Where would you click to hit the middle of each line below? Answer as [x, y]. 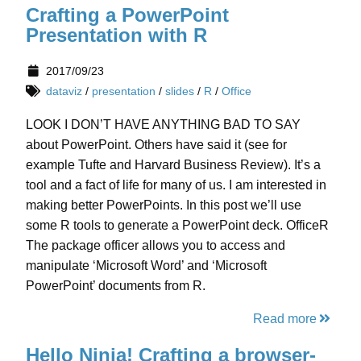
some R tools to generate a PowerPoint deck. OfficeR [177, 226]
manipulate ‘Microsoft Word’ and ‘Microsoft [146, 266]
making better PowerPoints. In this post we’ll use [164, 205]
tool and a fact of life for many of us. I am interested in [176, 185]
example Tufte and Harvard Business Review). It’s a [173, 165]
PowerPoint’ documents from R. [116, 286]
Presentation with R [116, 35]
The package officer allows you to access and [156, 246]
